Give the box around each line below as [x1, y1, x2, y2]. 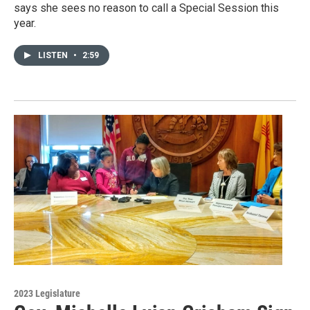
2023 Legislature [14, 287, 80, 299]
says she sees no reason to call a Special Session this [14, 1, 279, 15]
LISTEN [38, 51, 70, 61]
